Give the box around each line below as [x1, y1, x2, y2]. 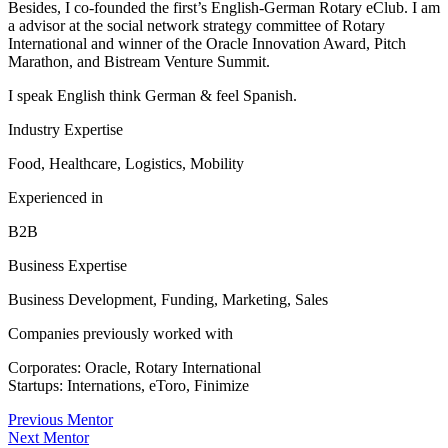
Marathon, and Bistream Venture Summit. [8, 52, 270, 70]
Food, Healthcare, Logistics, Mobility [8, 154, 244, 172]
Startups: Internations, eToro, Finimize [8, 376, 249, 394]
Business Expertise [8, 256, 127, 274]
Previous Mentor [8, 410, 113, 428]
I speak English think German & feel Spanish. [8, 86, 297, 104]
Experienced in [8, 188, 103, 206]
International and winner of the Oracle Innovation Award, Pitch [8, 34, 406, 52]
